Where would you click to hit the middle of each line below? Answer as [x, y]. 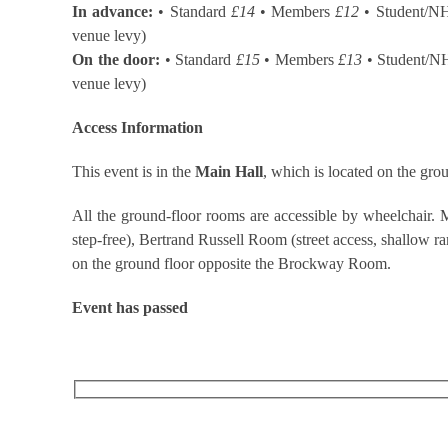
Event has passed [130, 307]
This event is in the [133, 171]
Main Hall [229, 171]
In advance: [113, 11]
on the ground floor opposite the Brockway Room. [231, 263]
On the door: [116, 59]
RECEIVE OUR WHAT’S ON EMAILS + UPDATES [226, 412]
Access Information [137, 127]
